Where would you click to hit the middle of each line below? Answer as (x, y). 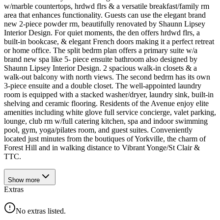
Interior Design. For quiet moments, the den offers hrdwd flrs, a (102, 32)
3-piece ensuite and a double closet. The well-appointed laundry (103, 85)
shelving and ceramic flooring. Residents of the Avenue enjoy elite (106, 103)
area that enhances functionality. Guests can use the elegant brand (105, 15)
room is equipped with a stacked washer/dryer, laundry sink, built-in (109, 94)
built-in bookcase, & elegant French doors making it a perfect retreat (109, 41)
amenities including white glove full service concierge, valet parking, (110, 112)
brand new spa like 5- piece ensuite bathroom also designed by (101, 59)
